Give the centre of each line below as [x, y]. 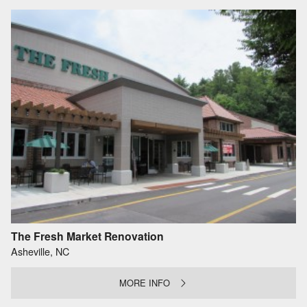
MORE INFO [145, 283]
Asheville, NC [40, 251]
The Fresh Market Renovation [87, 236]
